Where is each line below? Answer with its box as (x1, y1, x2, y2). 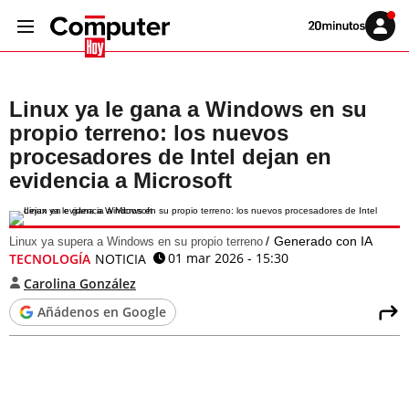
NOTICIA (95, 250, 146, 267)
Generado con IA (274, 234, 372, 248)
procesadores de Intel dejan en (9, 144, 331, 169)
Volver (308, 19, 333, 30)
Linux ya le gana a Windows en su (9, 97, 367, 121)
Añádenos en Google (37, 303, 166, 320)
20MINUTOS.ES (308, 39, 376, 50)
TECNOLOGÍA (9, 250, 90, 267)
